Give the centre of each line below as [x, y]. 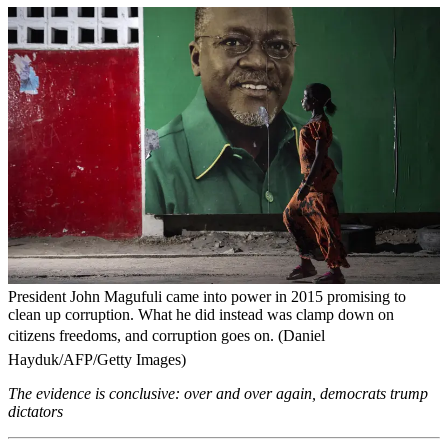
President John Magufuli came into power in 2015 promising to [207, 296]
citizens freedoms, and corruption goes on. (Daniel [166, 335]
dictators [35, 411]
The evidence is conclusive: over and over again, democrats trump [218, 393]
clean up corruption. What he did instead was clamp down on [201, 314]
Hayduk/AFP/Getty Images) [97, 359]
